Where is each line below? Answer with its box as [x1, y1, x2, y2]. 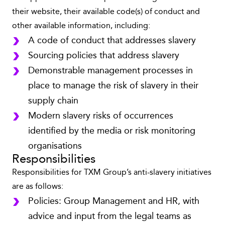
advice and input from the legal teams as [28, 212, 191, 221]
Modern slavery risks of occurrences [28, 111, 173, 121]
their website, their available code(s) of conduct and [12, 8, 200, 16]
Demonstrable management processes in [28, 66, 193, 75]
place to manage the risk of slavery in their [28, 81, 198, 90]
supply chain [28, 96, 78, 105]
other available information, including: [12, 22, 150, 30]
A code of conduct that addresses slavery [28, 36, 196, 45]
